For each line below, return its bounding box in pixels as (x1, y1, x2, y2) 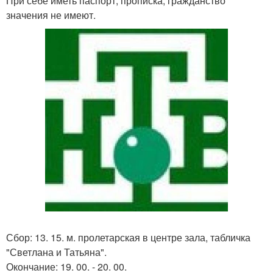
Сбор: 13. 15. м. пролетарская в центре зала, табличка (6, 230, 250, 245)
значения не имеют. (6, 8, 96, 23)
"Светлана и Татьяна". (6, 245, 107, 260)
